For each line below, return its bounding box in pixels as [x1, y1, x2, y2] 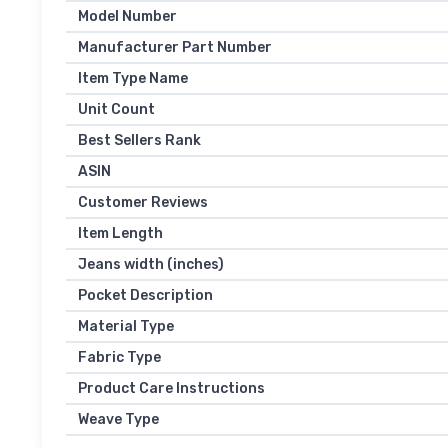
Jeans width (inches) [78, 256, 224, 274]
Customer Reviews [78, 194, 208, 212]
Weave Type [78, 411, 159, 429]
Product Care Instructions [78, 380, 265, 398]
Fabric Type [78, 349, 161, 367]
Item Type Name [78, 70, 188, 88]
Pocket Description [78, 287, 213, 305]
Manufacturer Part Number [78, 39, 272, 57]
